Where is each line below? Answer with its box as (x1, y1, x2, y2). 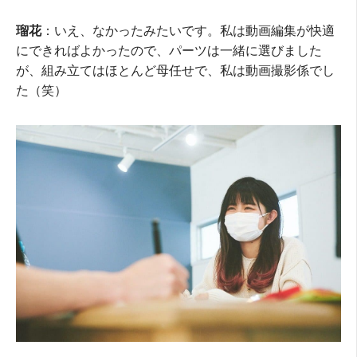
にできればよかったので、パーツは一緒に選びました (16, 41, 322, 60)
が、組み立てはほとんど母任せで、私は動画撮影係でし (16, 61, 335, 80)
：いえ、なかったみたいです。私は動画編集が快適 (41, 21, 335, 40)
